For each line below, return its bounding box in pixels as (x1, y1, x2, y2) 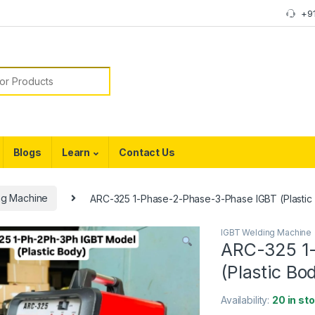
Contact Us (119, 146, 175, 158)
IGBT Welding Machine (221, 226, 312, 238)
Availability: (221, 293, 273, 306)
